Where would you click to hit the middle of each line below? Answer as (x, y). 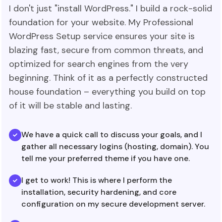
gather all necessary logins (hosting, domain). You (115, 146)
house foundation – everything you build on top (107, 91)
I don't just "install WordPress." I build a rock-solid (111, 8)
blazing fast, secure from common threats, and (106, 50)
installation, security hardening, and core (99, 192)
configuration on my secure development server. (113, 204)
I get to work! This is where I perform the (97, 180)
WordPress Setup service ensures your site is (102, 36)
